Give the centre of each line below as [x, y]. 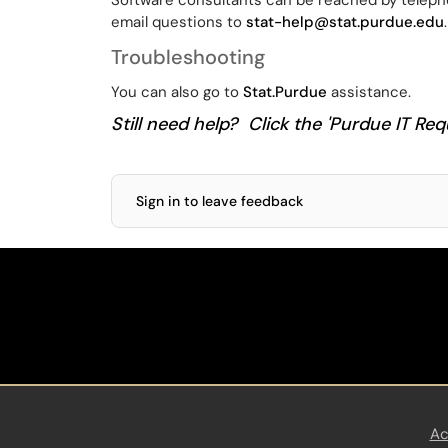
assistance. [369, 92]
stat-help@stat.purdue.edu [345, 22]
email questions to [178, 22]
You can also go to [177, 92]
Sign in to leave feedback [219, 201]
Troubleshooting [188, 57]
